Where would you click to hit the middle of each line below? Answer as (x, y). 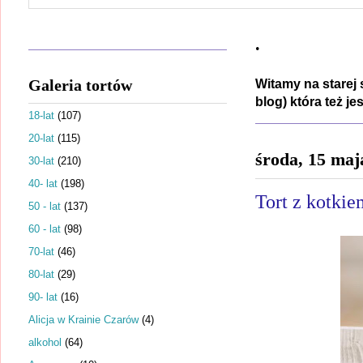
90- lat (43, 297)
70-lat (41, 251)
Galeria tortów (80, 85)
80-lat (41, 274)
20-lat (41, 138)
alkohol (45, 342)
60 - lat (45, 228)
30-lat (41, 160)
